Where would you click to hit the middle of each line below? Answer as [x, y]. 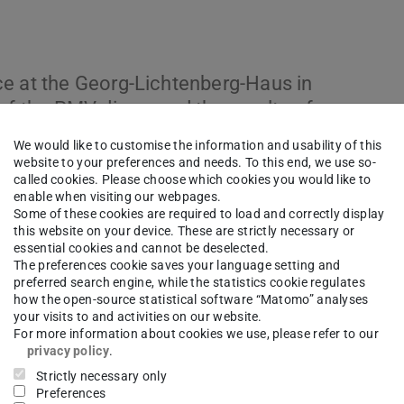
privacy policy [68, 351]
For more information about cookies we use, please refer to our [196, 334]
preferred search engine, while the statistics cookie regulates [189, 283]
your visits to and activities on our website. [138, 317]
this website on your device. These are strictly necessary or [184, 231]
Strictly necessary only [102, 376]
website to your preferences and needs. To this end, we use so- [195, 163]
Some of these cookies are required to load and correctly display [199, 214]
